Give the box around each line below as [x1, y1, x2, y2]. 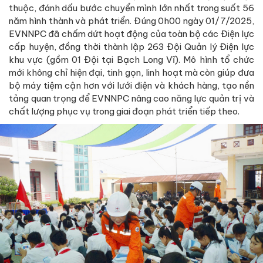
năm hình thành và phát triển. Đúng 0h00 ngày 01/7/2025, [9, 15, 254, 26]
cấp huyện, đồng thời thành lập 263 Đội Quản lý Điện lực [9, 41, 254, 52]
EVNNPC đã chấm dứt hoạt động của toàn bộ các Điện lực [9, 28, 254, 39]
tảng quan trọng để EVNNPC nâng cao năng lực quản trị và [9, 92, 254, 104]
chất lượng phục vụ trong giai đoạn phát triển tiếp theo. [9, 105, 240, 117]
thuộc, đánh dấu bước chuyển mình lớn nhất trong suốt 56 [9, 2, 254, 14]
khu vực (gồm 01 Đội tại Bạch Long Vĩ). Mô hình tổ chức [9, 53, 254, 65]
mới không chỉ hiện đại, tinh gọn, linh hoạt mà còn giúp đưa [9, 66, 254, 78]
